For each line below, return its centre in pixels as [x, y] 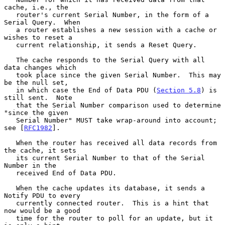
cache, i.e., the [36, 7]
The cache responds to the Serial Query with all [10, 60]
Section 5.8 [179, 90]
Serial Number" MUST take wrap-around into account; [10, 120]
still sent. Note [38, 97]
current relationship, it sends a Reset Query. [10, 45]
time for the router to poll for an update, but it [10, 218]
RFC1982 [38, 128]
